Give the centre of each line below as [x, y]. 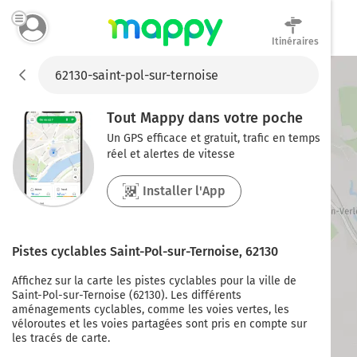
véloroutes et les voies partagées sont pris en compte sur [159, 324]
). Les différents [201, 295]
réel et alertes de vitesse [171, 154]
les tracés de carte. [61, 338]
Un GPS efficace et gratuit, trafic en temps [214, 138]
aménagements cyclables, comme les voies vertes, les [151, 310]
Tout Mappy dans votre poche [205, 118]
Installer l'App [184, 191]
